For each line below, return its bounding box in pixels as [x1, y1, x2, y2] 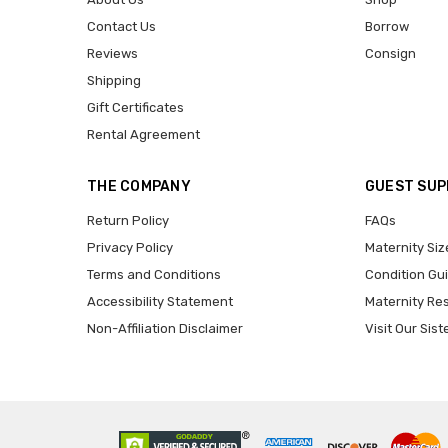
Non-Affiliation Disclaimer [87, 320, 243, 336]
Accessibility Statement [87, 293, 233, 309]
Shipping [87, 73, 141, 89]
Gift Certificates [87, 100, 184, 116]
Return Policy [87, 213, 169, 229]
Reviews [87, 46, 138, 62]
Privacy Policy [87, 240, 173, 256]
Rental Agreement [87, 127, 200, 143]
